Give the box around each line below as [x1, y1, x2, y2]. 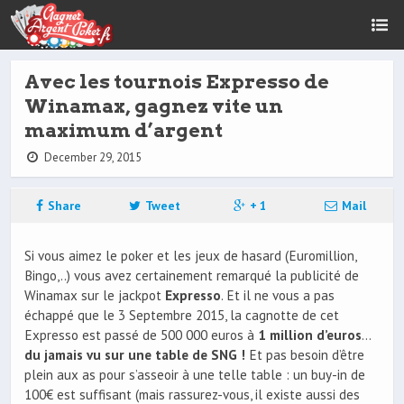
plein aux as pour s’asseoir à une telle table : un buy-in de [24, 366, 365, 383]
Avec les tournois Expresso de [24, 70, 329, 93]
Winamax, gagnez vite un [24, 95, 283, 117]
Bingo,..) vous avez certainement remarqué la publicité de [24, 267, 359, 284]
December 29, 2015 [41, 150, 142, 165]
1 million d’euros [258, 326, 362, 344]
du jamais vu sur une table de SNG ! [24, 346, 249, 363]
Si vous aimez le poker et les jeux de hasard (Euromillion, [24, 247, 356, 264]
